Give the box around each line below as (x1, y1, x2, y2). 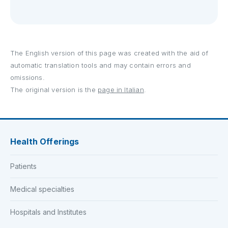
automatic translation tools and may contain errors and (10, 61, 191, 70)
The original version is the (10, 85, 98, 94)
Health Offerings (10, 136, 79, 147)
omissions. (10, 73, 45, 82)
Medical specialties (10, 184, 74, 193)
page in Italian (98, 85, 144, 94)
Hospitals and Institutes (10, 207, 87, 216)
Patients (10, 161, 37, 170)
